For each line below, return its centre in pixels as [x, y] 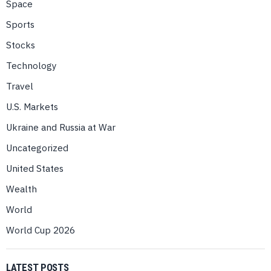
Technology [31, 66]
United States [35, 168]
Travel [20, 86]
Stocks [21, 45]
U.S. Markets [32, 107]
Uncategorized [37, 148]
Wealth [21, 189]
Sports [20, 24]
